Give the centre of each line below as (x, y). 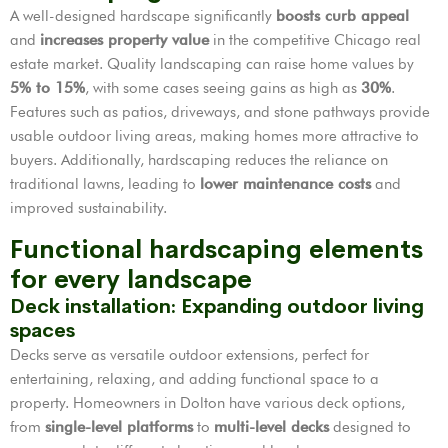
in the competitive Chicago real (315, 40)
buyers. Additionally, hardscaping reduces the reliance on (199, 160)
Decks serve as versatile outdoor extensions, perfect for (189, 355)
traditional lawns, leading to (105, 184)
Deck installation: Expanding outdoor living (217, 307)
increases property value (124, 40)
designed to (370, 427)
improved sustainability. (88, 208)
